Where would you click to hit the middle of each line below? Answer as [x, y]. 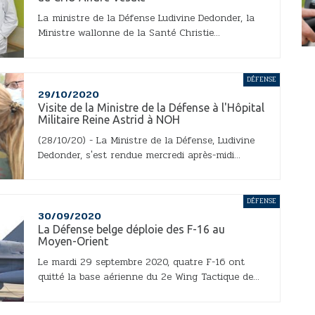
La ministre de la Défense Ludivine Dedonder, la [146, 18]
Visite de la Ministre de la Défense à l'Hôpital [151, 107]
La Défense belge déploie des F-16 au [131, 230]
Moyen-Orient [73, 242]
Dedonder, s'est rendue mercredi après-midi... [139, 155]
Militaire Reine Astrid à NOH [109, 119]
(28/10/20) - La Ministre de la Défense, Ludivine [146, 140]
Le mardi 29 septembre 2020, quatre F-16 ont [141, 262]
